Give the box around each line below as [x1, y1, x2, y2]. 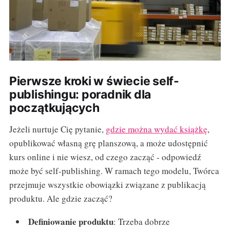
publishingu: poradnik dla [9, 87, 151, 102]
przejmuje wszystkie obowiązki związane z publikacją [9, 179, 206, 191]
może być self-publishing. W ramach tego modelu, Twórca [9, 165, 219, 177]
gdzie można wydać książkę [105, 123, 207, 136]
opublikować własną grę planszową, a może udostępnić [9, 137, 208, 149]
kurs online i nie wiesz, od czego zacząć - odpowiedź [9, 151, 201, 163]
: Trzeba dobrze [113, 216, 170, 228]
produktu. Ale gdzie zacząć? [9, 193, 112, 205]
